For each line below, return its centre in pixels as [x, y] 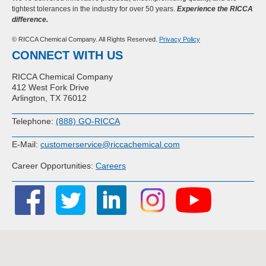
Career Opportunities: [54, 166]
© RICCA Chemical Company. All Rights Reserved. [85, 39]
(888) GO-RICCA [88, 121]
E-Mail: [26, 144]
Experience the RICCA [215, 9]
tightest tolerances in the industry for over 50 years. [94, 9]
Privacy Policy [180, 39]
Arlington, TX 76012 [49, 98]
